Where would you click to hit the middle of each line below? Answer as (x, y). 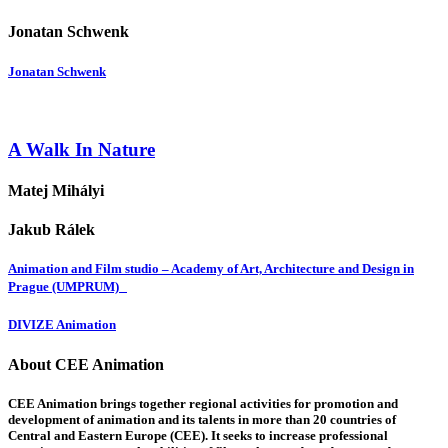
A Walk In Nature (81, 149)
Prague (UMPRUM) (67, 287)
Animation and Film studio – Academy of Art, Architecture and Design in (211, 269)
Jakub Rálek (51, 230)
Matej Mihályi (56, 190)
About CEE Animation (86, 364)
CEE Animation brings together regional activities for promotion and (203, 403)
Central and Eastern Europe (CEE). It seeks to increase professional (198, 435)
